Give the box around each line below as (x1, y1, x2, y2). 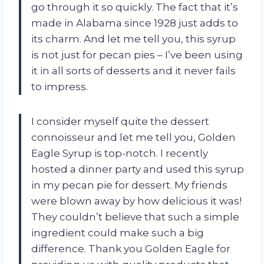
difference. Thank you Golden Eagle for (31, 243, 230, 255)
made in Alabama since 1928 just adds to (31, 17, 238, 29)
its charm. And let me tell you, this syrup (31, 33, 236, 45)
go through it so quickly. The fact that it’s (31, 1, 238, 14)
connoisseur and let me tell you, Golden (31, 131, 236, 144)
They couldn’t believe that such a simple (31, 211, 239, 223)
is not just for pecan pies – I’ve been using (31, 49, 243, 61)
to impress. (31, 81, 88, 93)
